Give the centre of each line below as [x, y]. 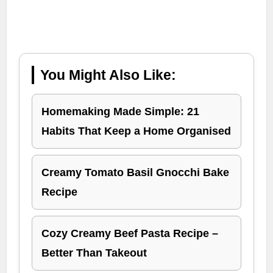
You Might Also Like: [108, 75]
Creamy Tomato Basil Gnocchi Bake [136, 172]
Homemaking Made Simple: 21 [121, 112]
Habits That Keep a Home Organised [136, 131]
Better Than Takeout [94, 253]
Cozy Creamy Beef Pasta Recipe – [130, 233]
